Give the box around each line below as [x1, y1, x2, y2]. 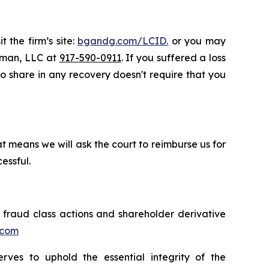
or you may [168, 35, 226, 47]
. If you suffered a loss [121, 52, 226, 64]
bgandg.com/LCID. [77, 35, 169, 47]
